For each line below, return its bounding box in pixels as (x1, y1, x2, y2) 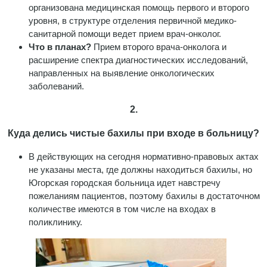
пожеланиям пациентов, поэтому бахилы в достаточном (29, 190, 260, 201)
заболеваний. (29, 80, 84, 91)
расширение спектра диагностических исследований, (29, 54, 248, 65)
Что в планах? (29, 41, 94, 52)
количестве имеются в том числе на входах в (29, 203, 216, 214)
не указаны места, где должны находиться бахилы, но (29, 164, 252, 175)
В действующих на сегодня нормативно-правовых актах (29, 151, 259, 162)
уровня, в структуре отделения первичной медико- (29, 15, 237, 26)
